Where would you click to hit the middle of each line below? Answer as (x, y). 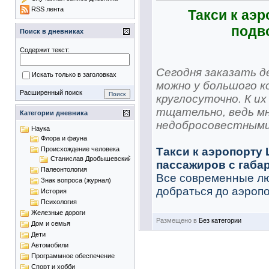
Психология (59, 201)
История (54, 191)
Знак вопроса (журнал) (76, 180)
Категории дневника (54, 113)
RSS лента (47, 9)
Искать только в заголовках (74, 75)
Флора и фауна (64, 138)
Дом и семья (51, 223)
